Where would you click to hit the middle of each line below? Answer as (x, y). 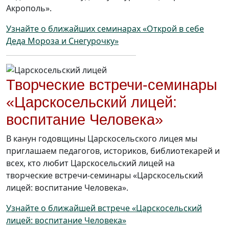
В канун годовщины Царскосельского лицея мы (102, 139)
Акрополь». (29, 8)
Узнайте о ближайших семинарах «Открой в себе (105, 29)
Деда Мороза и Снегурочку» (62, 41)
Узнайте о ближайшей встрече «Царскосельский (104, 208)
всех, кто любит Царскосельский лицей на (90, 163)
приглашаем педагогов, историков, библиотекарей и (113, 151)
